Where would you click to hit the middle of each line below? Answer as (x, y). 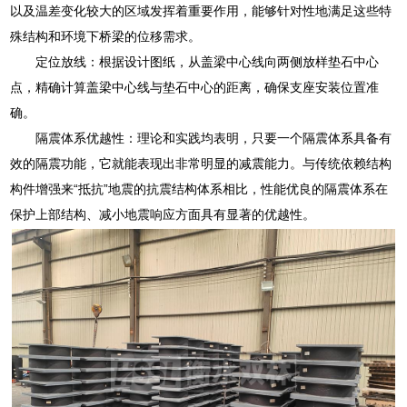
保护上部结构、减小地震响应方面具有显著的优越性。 (163, 214)
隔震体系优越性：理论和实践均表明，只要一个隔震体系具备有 (214, 138)
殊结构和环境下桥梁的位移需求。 (106, 36)
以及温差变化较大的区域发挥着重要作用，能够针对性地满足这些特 (201, 10)
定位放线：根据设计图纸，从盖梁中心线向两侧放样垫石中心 (208, 61)
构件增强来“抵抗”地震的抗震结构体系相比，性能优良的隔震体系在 (199, 189)
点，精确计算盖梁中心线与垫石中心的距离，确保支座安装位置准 (195, 87)
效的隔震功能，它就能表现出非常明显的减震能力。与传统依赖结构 (201, 163)
